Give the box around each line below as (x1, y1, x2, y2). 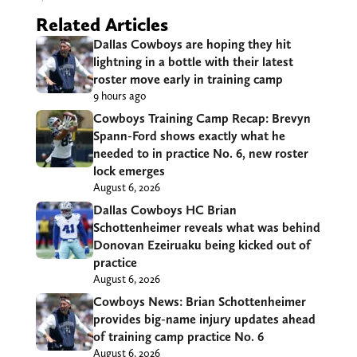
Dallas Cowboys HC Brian (92, 202, 237, 218)
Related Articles (35, 13, 168, 37)
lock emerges (92, 163, 165, 179)
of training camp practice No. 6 (92, 329, 264, 345)
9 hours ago (92, 89, 146, 103)
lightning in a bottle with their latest (92, 54, 293, 70)
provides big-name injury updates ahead (92, 312, 316, 328)
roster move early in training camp (92, 72, 283, 88)
